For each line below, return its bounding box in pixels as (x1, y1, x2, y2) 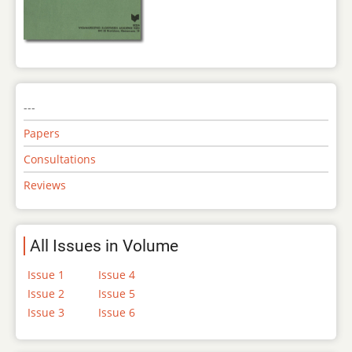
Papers (24, 126, 60, 141)
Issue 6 (98, 305, 135, 321)
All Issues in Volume (30, 236, 178, 256)
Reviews (24, 178, 66, 193)
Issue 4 (98, 267, 135, 283)
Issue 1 (27, 267, 64, 283)
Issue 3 (27, 305, 64, 321)
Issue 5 (98, 286, 135, 302)
